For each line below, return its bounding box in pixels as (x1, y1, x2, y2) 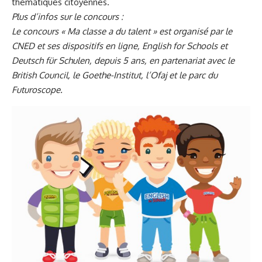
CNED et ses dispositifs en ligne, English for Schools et (12, 40, 227, 52)
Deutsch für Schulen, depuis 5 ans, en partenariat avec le (12, 55, 235, 67)
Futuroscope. (12, 84, 63, 96)
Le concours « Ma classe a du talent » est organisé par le (12, 26, 232, 37)
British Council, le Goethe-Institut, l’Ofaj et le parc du (12, 70, 218, 81)
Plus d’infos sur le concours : (12, 11, 123, 23)
